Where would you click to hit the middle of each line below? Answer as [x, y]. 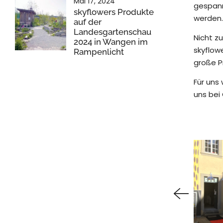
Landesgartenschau [112, 32]
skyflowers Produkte [114, 12]
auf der [88, 22]
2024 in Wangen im [111, 42]
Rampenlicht [99, 52]
